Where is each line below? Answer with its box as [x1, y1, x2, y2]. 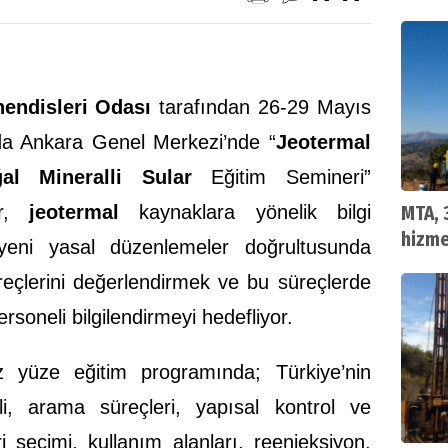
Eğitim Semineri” [191, 165, 371, 188]
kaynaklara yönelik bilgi [119, 200, 371, 223]
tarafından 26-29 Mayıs [151, 95, 371, 118]
